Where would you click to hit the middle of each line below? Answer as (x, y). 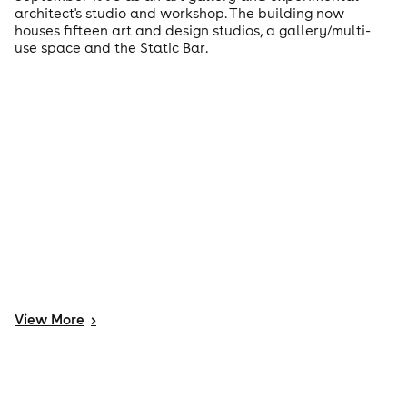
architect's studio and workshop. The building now (179, 14)
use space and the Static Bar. (111, 48)
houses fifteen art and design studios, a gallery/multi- (193, 31)
